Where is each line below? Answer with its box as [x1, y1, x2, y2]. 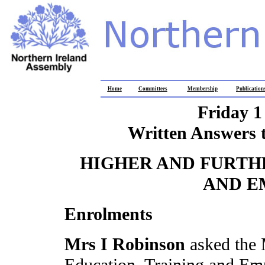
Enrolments [64, 204, 153, 224]
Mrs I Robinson [64, 234, 190, 254]
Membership [187, 86, 218, 92]
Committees [138, 86, 167, 92]
